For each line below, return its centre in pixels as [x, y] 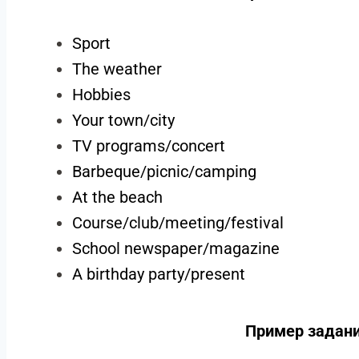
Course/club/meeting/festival [177, 223]
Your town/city [123, 120]
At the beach [117, 197]
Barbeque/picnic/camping [164, 171]
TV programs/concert [148, 146]
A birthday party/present [158, 274]
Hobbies [101, 95]
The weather [117, 69]
